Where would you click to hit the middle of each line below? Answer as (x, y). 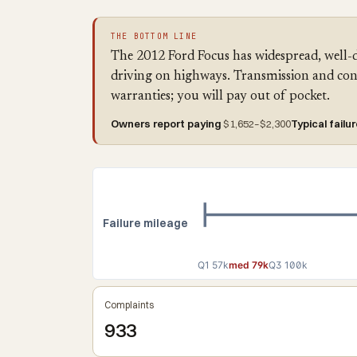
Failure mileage (145, 224)
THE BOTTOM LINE (154, 36)
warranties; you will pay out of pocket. (220, 96)
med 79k (249, 265)
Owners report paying (166, 124)
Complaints (129, 305)
